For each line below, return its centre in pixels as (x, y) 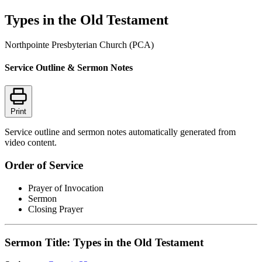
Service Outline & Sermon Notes (69, 68)
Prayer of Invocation (66, 188)
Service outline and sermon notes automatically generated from (120, 132)
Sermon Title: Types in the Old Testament (104, 242)
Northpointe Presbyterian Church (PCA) (79, 44)
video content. (31, 143)
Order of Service (44, 166)
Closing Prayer (56, 209)
